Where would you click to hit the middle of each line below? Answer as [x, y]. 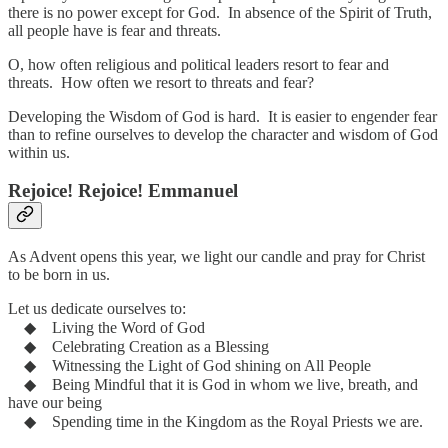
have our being [55, 403]
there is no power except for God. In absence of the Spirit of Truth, [220, 12]
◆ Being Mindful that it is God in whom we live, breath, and [213, 385]
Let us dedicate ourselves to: [97, 309]
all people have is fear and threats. [114, 30]
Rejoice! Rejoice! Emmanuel [123, 191]
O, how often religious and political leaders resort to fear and [198, 64]
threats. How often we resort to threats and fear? [161, 82]
